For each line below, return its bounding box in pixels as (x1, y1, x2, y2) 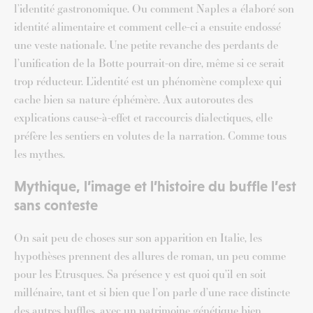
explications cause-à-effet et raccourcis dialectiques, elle (14, 110, 272, 126)
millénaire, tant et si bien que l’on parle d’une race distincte (14, 284, 290, 300)
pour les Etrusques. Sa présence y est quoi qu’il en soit (14, 266, 266, 282)
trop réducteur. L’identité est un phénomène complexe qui (14, 73, 282, 89)
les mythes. (14, 146, 65, 162)
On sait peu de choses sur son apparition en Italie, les (14, 230, 262, 246)
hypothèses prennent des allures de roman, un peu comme (14, 248, 286, 264)
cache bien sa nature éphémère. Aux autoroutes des (14, 92, 253, 108)
